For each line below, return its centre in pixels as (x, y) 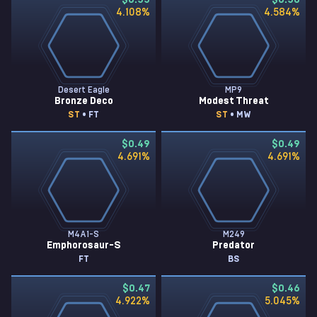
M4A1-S (83, 234)
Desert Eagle (83, 90)
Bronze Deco (83, 101)
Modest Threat (234, 101)
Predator (234, 246)
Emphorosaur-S (83, 246)
